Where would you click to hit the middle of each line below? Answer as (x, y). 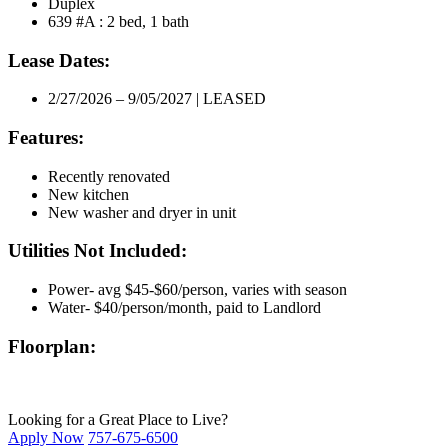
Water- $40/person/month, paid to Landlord (184, 308)
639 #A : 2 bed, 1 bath (118, 21)
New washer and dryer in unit (142, 212)
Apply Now (46, 437)
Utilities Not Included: (97, 251)
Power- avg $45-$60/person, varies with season (197, 290)
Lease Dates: (59, 60)
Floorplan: (54, 346)
